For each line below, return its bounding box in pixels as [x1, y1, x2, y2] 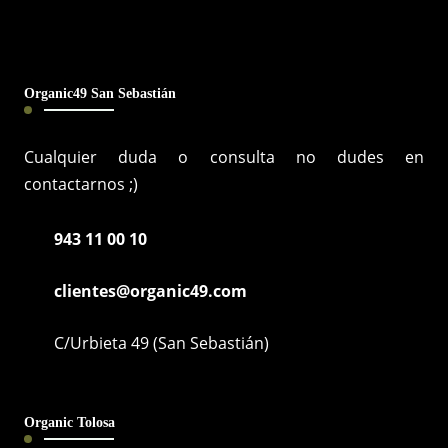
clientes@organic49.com [53, 279, 247, 302]
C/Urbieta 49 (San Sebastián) [53, 331, 269, 354]
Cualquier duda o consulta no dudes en [23, 145, 425, 168]
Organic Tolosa [23, 413, 115, 430]
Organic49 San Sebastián [23, 84, 176, 101]
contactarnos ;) [23, 172, 138, 195]
